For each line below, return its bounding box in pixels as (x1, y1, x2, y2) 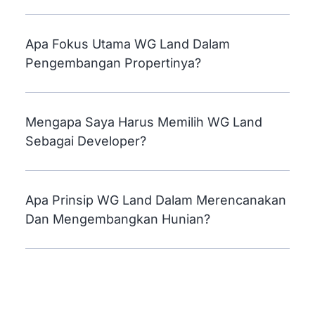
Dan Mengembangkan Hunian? (25, 228, 210, 243)
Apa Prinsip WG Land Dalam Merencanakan (25, 209, 286, 224)
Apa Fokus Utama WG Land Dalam (25, 53, 230, 68)
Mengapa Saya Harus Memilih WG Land (25, 131, 262, 146)
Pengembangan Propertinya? (25, 72, 201, 87)
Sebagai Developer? (25, 150, 146, 165)
